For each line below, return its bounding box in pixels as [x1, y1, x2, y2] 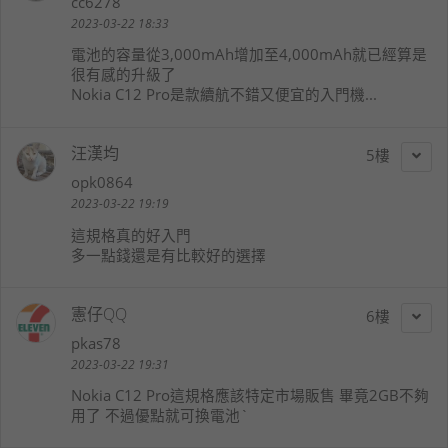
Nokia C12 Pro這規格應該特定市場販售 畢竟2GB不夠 [71, 384, 429, 405]
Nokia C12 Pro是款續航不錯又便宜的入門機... [71, 84, 377, 105]
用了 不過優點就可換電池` [71, 404, 249, 425]
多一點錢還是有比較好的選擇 [71, 244, 266, 265]
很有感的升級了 [71, 64, 176, 85]
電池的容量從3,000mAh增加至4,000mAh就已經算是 [71, 44, 427, 65]
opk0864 [71, 172, 133, 193]
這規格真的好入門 [71, 224, 191, 245]
